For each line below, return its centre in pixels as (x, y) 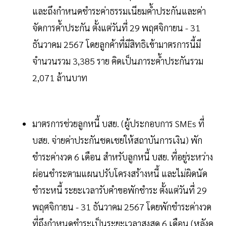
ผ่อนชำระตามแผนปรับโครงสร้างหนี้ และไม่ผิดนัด (120, 173)
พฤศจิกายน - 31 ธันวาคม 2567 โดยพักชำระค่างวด (122, 206)
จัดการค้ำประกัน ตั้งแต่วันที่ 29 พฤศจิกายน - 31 (116, 27)
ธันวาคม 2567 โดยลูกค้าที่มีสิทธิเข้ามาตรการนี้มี (117, 44)
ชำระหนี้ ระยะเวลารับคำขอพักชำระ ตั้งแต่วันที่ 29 (120, 190)
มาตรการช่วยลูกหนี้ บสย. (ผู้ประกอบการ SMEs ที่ (118, 123)
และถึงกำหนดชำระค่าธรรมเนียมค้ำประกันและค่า (119, 11)
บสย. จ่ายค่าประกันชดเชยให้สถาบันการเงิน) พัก (117, 140)
